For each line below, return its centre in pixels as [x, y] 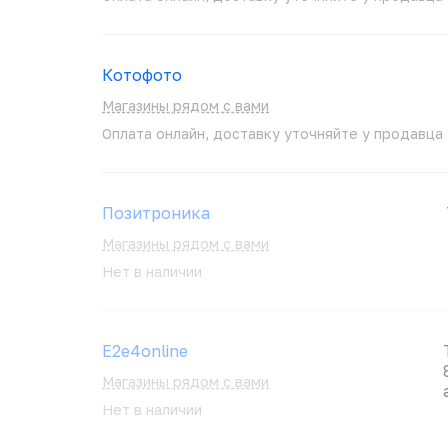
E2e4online [145, 351]
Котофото [142, 75]
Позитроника [156, 213]
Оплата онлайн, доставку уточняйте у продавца [272, 133]
